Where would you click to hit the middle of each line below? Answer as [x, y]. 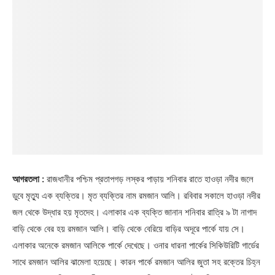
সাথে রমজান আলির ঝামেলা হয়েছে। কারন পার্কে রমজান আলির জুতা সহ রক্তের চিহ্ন [136, 262]
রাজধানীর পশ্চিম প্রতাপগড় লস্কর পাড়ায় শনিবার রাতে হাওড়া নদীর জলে [149, 179]
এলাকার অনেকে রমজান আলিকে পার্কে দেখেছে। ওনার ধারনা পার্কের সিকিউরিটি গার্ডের [136, 245]
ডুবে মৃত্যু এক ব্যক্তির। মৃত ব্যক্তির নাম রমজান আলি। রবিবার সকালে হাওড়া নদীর [136, 196]
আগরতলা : [28, 179]
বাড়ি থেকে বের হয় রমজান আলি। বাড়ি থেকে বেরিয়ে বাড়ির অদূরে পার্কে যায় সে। [129, 229]
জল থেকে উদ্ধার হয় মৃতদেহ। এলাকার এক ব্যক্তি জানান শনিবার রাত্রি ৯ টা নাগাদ [134, 212]
